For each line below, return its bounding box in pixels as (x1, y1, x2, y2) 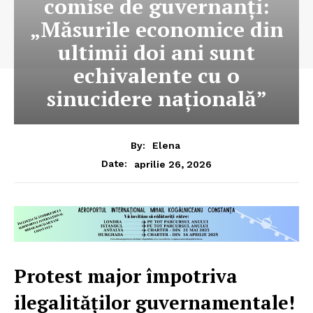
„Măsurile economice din (29, 15, 284, 44)
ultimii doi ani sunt (58, 38, 255, 67)
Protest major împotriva (14, 263, 238, 289)
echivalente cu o (73, 61, 240, 90)
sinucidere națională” (46, 85, 267, 113)
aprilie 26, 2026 (134, 158, 212, 170)
